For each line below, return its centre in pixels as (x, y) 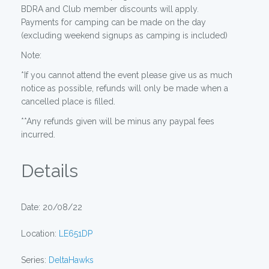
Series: (35, 260)
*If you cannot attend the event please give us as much (127, 75)
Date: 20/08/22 (52, 207)
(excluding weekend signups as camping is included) (124, 35)
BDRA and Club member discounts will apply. (110, 9)
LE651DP (76, 234)
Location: (40, 234)
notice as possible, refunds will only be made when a (125, 88)
